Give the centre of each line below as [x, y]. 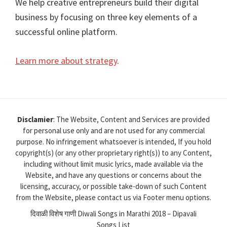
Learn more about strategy [66, 60]
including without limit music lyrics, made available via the [113, 164]
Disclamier [35, 119]
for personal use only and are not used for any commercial [113, 130]
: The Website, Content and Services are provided [131, 119]
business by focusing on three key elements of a [106, 17]
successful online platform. [66, 31]
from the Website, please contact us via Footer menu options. [113, 197]
